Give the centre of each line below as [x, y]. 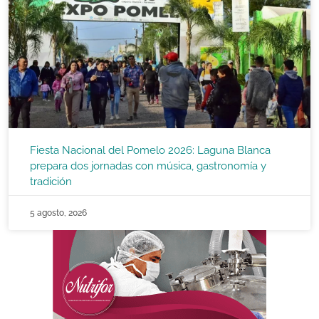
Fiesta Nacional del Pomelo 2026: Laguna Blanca [150, 150]
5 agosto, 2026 [58, 213]
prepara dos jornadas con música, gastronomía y [148, 166]
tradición [51, 181]
